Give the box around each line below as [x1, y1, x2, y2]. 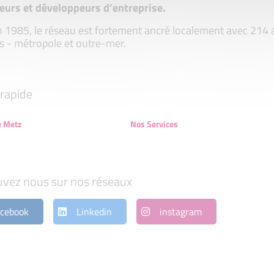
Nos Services [130, 117, 178, 130]
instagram [159, 204, 202, 220]
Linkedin [76, 204, 112, 220]
